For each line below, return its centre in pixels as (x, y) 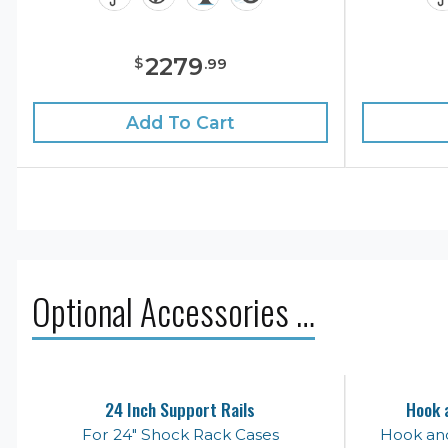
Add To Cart (180, 122)
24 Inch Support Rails (180, 408)
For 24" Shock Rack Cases (180, 434)
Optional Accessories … (173, 310)
